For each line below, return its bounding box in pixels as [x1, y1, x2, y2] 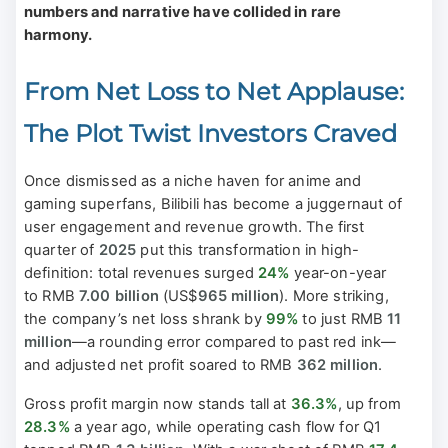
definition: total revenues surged [24, 263, 259, 282]
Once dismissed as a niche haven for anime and [24, 171, 362, 190]
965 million [197, 286, 280, 305]
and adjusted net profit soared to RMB [24, 355, 297, 374]
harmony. [24, 25, 93, 44]
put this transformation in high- [136, 240, 360, 259]
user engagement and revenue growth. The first [24, 217, 365, 236]
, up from [337, 394, 401, 413]
